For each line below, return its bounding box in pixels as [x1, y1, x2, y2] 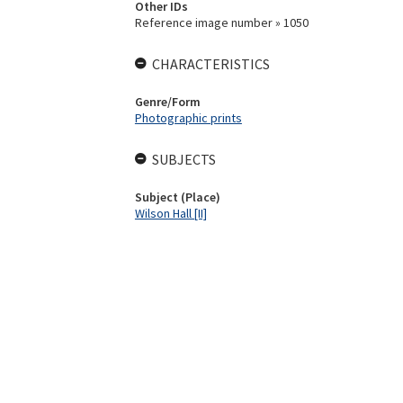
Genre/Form [134, 94, 201, 110]
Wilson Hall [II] [134, 205, 207, 221]
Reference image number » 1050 [134, 14, 309, 31]
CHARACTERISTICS [151, 55, 270, 73]
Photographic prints [134, 110, 242, 126]
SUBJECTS [151, 150, 216, 168]
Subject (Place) [134, 189, 220, 205]
